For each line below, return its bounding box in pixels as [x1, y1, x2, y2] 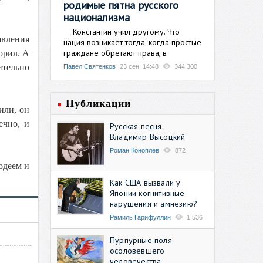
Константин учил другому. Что [63, 26, 180, 37]
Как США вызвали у [110, 177, 181, 188]
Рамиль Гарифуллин [110, 213, 171, 221]
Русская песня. [110, 120, 163, 131]
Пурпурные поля [110, 234, 172, 245]
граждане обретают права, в [63, 47, 167, 58]
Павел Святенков [63, 62, 116, 70]
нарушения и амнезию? [110, 198, 197, 209]
